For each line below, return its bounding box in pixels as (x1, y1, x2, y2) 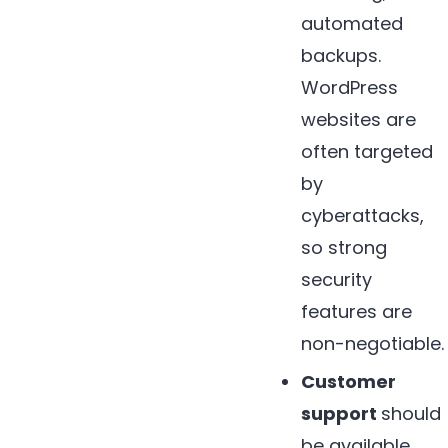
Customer (301, 369, 397, 395)
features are (301, 299, 413, 325)
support (301, 401, 382, 427)
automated (301, 11, 404, 37)
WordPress (301, 75, 399, 101)
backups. (301, 43, 382, 69)
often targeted (301, 139, 434, 165)
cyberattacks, (301, 203, 425, 229)
